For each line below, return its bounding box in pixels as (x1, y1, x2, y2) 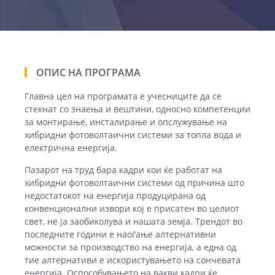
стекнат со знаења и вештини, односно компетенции (25, 103, 250, 115)
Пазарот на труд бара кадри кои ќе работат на (25, 163, 222, 176)
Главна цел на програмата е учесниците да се (25, 90, 222, 103)
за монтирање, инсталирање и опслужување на (25, 116, 227, 128)
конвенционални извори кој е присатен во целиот (25, 202, 239, 214)
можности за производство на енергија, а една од (25, 241, 236, 253)
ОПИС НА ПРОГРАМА (36, 66, 141, 80)
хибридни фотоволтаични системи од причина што (25, 176, 244, 188)
